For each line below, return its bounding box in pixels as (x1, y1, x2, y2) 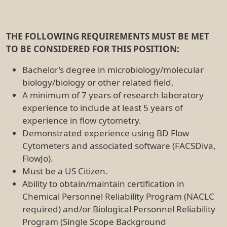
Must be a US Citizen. (22, 165, 108, 177)
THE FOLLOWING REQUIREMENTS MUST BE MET (6, 30, 209, 42)
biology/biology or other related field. (22, 76, 174, 88)
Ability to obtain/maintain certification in (22, 177, 184, 190)
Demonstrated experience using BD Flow (22, 127, 189, 139)
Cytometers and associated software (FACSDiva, (22, 139, 216, 152)
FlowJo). (22, 152, 53, 164)
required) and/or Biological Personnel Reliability (22, 203, 215, 215)
